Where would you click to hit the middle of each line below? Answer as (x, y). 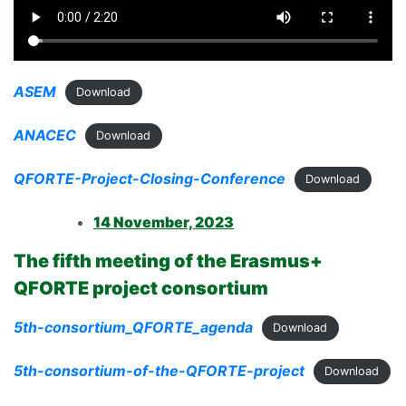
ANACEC (45, 135)
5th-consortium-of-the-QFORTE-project (159, 370)
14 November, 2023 (164, 222)
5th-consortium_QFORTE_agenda (133, 327)
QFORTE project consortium (141, 288)
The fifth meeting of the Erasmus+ (168, 261)
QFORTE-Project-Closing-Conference (150, 178)
